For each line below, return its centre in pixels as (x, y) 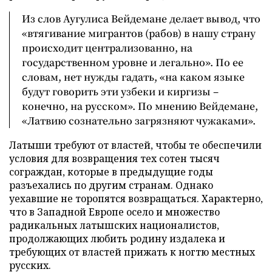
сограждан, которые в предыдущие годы (111, 172)
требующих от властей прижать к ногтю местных (132, 252)
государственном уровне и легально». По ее (133, 62)
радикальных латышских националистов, (114, 225)
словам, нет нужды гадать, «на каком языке (133, 76)
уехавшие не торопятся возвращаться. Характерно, (136, 198)
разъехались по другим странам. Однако (111, 185)
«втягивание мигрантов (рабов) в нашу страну (139, 33)
